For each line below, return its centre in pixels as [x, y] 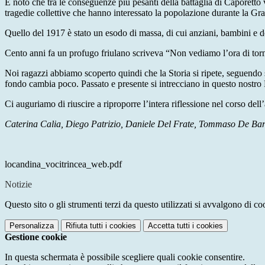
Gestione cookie [36, 237]
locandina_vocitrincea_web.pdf [63, 164]
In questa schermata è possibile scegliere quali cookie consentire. [125, 257]
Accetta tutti [169, 226]
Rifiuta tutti [84, 226]
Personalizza [32, 226]
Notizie [18, 185]
